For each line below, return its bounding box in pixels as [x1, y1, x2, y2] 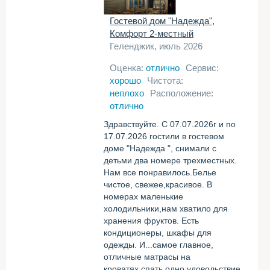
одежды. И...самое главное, [104, 240, 213, 250]
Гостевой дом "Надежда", [110, 16, 215, 26]
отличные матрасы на [104, 252, 190, 262]
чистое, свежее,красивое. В [104, 180, 212, 189]
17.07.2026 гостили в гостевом [104, 131, 224, 141]
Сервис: [186, 63, 219, 73]
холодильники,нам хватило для [104, 204, 228, 213]
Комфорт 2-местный [110, 28, 193, 39]
